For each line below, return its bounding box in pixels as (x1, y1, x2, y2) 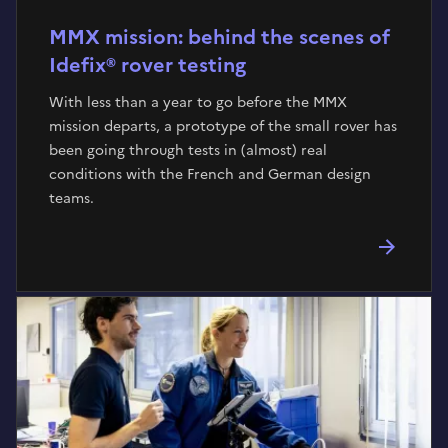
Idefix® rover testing (49, 49, 246, 80)
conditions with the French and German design (49, 163, 371, 185)
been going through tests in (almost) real (49, 139, 327, 161)
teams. (49, 187, 94, 209)
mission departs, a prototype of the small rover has (49, 115, 397, 137)
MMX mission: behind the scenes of (49, 21, 390, 52)
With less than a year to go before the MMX (49, 91, 347, 113)
